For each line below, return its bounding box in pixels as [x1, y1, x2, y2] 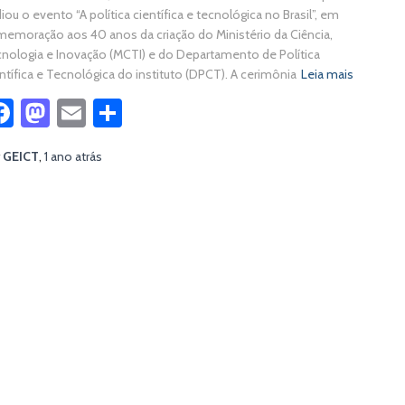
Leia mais [301, 66, 353, 82]
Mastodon [50, 95, 174, 130]
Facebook [14, 95, 130, 130]
